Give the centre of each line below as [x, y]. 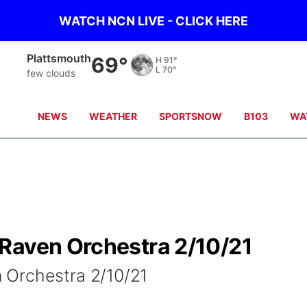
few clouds [51, 73]
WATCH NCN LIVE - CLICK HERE [153, 21]
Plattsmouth [59, 58]
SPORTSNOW [191, 116]
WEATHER [113, 116]
